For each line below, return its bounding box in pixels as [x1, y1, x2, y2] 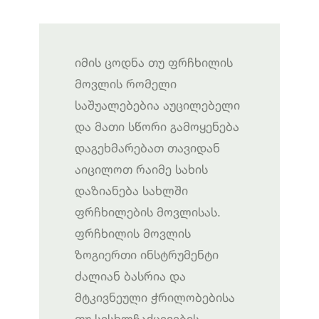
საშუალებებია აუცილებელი [75, 97, 240, 113]
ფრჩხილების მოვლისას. [75, 204, 221, 219]
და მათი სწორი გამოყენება [75, 118, 239, 134]
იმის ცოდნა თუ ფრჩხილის [75, 54, 233, 70]
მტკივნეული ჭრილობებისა [75, 289, 235, 305]
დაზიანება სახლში [75, 182, 188, 198]
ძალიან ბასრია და [75, 268, 186, 283]
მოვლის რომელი [75, 75, 177, 91]
